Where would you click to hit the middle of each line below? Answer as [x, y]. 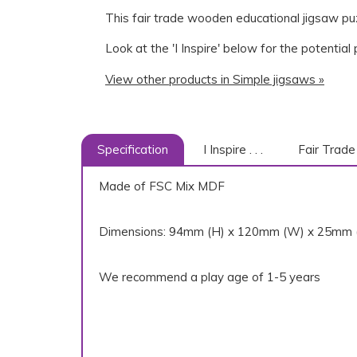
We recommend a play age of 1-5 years [210, 277]
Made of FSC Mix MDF [162, 186]
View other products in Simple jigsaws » [215, 79]
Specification [133, 149]
